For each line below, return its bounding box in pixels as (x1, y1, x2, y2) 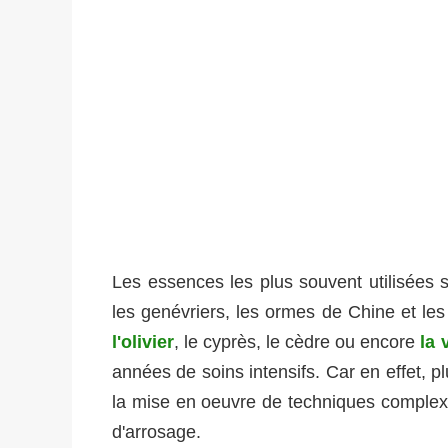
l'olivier (112, 332, 174, 353)
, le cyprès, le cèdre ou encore (174, 332, 421, 353)
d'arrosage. (112, 422, 201, 443)
